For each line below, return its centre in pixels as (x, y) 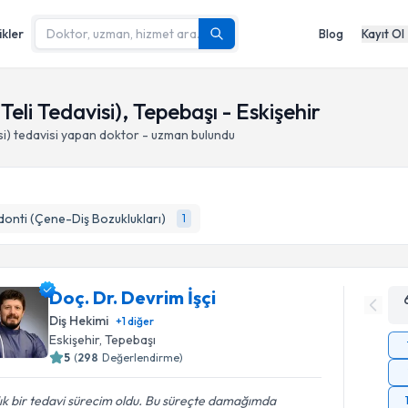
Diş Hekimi (79, 321)
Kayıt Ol (383, 33)
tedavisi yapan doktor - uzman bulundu (124, 135)
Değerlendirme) (143, 357)
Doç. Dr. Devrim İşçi (133, 297)
